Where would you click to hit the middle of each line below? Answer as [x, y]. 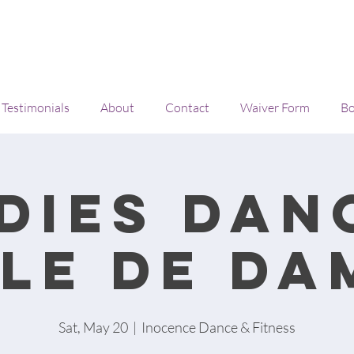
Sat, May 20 [93, 327]
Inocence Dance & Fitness [218, 327]
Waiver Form [275, 107]
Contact [187, 107]
